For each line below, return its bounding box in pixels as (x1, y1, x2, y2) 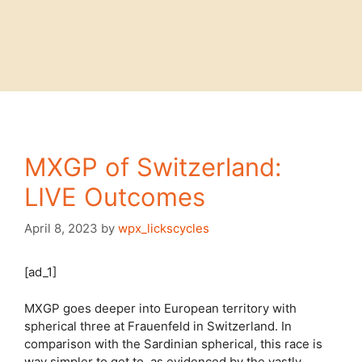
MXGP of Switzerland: (24, 151, 282, 182)
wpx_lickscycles (118, 221, 209, 236)
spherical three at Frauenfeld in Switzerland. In (24, 318, 292, 334)
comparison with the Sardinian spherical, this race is (24, 335, 322, 351)
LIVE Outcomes (24, 181, 205, 212)
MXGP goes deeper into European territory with (24, 300, 297, 316)
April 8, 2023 (24, 221, 98, 236)
